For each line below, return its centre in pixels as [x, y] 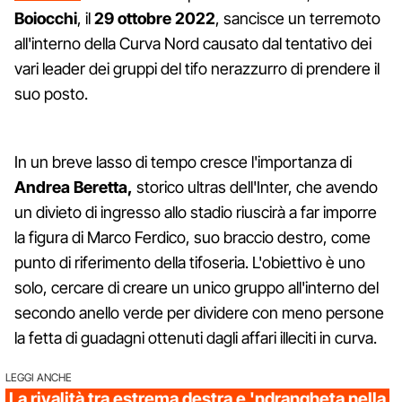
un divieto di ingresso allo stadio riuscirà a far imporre [196, 212]
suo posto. [51, 93]
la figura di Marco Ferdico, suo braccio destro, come [192, 237]
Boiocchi [46, 18]
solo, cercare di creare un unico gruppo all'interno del [197, 287]
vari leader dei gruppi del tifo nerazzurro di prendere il [197, 68]
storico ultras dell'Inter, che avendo [255, 187]
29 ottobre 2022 [155, 18]
